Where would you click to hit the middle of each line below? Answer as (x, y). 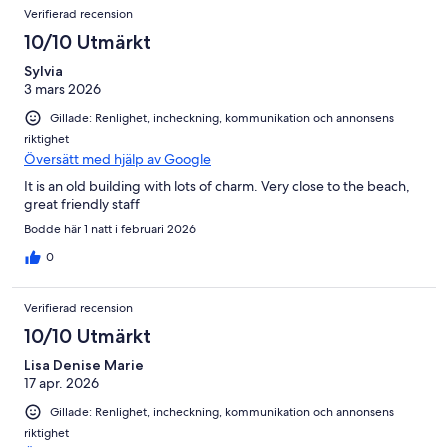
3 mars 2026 (62, 88)
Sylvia (43, 70)
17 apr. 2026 (61, 383)
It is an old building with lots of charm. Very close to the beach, (217, 186)
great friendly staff (82, 204)
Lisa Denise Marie (84, 365)
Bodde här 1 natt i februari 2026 (110, 229)
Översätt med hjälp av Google (117, 159)
